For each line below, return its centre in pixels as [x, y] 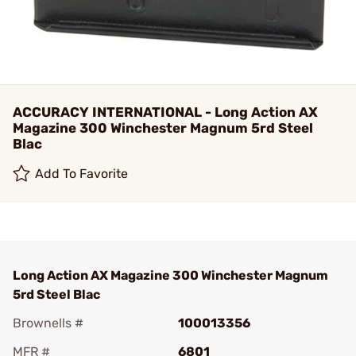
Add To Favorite [82, 174]
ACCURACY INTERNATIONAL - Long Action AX [165, 112]
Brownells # [48, 323]
